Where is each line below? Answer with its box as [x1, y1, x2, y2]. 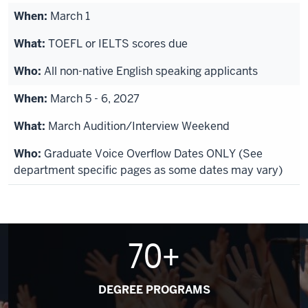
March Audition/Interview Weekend [48, 119, 230, 133]
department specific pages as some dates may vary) [14, 163, 283, 177]
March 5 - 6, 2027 [50, 91, 140, 106]
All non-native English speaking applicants [44, 64, 258, 78]
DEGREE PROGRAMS [98, 283, 210, 297]
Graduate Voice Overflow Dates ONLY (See [44, 146, 263, 161]
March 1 [50, 9, 90, 23]
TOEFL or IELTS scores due [48, 36, 188, 51]
